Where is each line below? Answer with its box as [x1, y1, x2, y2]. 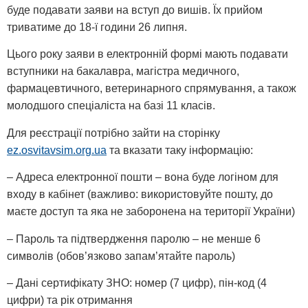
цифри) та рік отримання [7, 294, 133, 306]
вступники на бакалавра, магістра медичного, [7, 65, 239, 78]
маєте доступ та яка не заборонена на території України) [7, 206, 295, 218]
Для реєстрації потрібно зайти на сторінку [7, 126, 220, 139]
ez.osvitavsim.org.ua [7, 144, 107, 156]
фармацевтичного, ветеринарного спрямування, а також [7, 82, 296, 95]
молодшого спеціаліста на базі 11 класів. [7, 100, 215, 112]
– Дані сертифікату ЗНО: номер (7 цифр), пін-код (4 [7, 276, 267, 289]
